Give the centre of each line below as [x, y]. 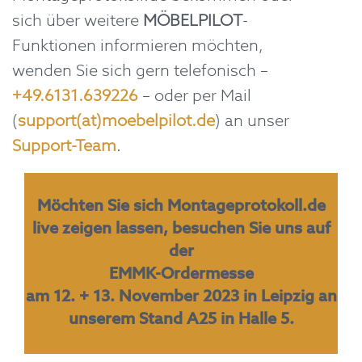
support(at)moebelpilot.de [116, 122]
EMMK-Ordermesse [181, 274]
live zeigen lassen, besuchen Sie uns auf [181, 229]
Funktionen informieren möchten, [138, 47]
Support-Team [64, 147]
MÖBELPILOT [193, 22]
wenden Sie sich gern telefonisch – [140, 72]
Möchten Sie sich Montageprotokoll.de [181, 206]
